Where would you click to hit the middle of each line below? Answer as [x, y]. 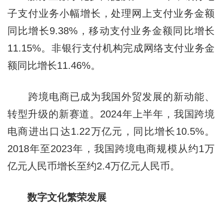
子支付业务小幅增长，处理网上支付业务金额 [111, 14]
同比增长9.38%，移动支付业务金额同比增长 [111, 31]
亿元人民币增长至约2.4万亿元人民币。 [93, 166]
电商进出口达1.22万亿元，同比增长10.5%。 [111, 132]
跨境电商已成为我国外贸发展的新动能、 [111, 97]
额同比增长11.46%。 [54, 66]
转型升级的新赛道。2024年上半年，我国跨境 [111, 114]
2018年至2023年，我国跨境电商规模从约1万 [111, 149]
